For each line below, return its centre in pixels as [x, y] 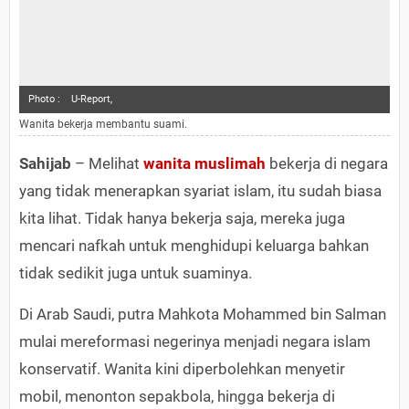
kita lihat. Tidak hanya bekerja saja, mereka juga [182, 219]
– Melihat [107, 164]
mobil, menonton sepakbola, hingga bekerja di [177, 397]
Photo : [44, 100]
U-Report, [92, 100]
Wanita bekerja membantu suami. [103, 125]
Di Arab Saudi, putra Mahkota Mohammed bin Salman [203, 315]
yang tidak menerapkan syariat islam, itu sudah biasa [200, 191]
